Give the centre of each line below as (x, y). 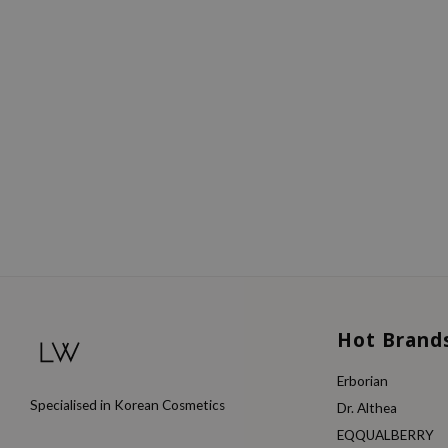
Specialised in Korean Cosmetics (127, 405)
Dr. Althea (367, 408)
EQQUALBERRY (386, 435)
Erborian (363, 381)
